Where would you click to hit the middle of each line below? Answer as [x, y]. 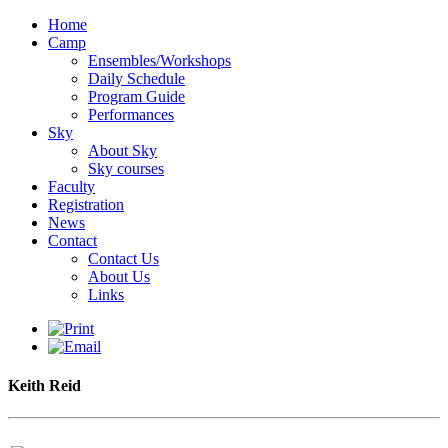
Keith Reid [44, 386]
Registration [86, 204]
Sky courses [126, 168]
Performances [131, 114]
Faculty [71, 186]
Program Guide [136, 96]
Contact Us [123, 258]
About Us [119, 276]
